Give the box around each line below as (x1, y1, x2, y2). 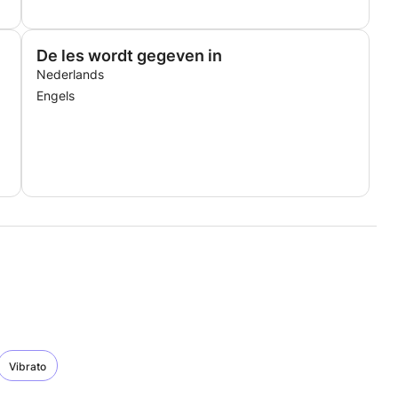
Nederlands (36, 67, 104, 82)
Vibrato (9, 360, 46, 373)
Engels (36, 88, 75, 103)
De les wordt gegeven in (36, 46, 222, 65)
